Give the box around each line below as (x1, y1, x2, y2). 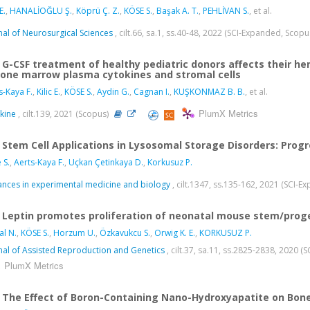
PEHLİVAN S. (203, 5, 249, 17)
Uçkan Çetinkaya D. (69, 156, 143, 169)
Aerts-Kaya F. (14, 156, 64, 169)
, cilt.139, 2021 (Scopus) (16, 108, 111, 120)
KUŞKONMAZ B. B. (174, 86, 245, 98)
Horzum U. (53, 227, 95, 239)
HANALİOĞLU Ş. (10, 5, 72, 17)
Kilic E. (37, 86, 60, 98)
